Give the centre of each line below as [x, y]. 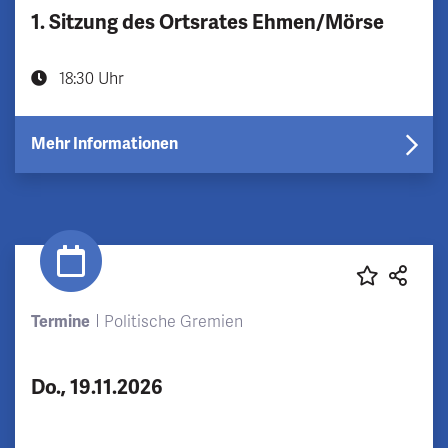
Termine [60, 321]
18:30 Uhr [89, 78]
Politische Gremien [173, 321]
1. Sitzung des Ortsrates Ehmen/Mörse [207, 22]
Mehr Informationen [104, 143]
